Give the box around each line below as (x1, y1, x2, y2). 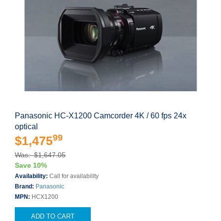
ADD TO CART (31, 213, 74, 220)
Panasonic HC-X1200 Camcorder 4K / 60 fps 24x (15, 111, 186, 120)
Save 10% (15, 161, 47, 169)
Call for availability (49, 173, 99, 180)
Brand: (15, 183, 36, 190)
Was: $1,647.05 (15, 151, 66, 159)
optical (15, 122, 38, 131)
